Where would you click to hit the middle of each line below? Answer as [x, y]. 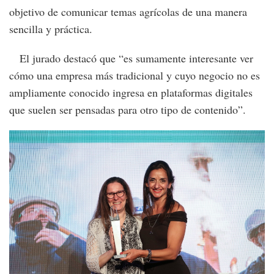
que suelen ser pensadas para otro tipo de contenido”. [128, 109]
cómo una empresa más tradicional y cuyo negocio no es [135, 75]
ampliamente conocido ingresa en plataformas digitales [131, 92]
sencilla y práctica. [51, 28]
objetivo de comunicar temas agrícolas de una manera [128, 11]
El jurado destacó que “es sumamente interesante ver [131, 58]
